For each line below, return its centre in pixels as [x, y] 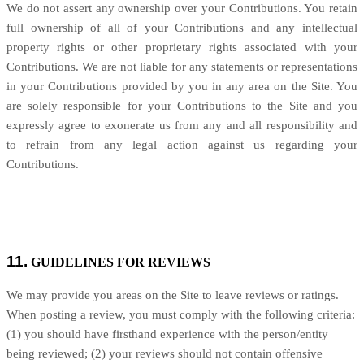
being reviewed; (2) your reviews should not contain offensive [165, 353]
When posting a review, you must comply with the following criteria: [181, 314]
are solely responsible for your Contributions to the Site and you [182, 106]
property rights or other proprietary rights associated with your [182, 47]
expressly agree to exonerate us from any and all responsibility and [182, 125]
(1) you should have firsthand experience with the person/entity [167, 334]
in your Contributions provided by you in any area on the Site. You [182, 86]
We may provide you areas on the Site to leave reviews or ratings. [173, 295]
